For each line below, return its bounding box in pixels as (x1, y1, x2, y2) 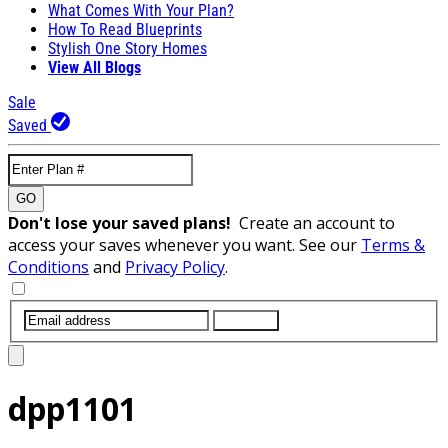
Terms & (361, 233, 425, 256)
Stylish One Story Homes (48, 38, 207, 58)
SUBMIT (221, 312, 271, 328)
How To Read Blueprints (48, 19, 202, 39)
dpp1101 (8, 387, 137, 430)
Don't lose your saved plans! (8, 211, 239, 234)
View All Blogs (48, 57, 141, 77)
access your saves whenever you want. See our (8, 233, 361, 256)
